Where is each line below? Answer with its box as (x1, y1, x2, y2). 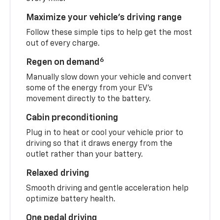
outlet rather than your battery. (26, 151, 143, 159)
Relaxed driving (26, 169, 90, 178)
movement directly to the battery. (26, 95, 151, 104)
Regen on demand (26, 58, 100, 67)
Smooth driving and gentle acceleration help (26, 185, 189, 193)
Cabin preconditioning (26, 113, 119, 123)
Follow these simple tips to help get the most (26, 29, 192, 37)
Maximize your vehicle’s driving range (26, 13, 182, 23)
